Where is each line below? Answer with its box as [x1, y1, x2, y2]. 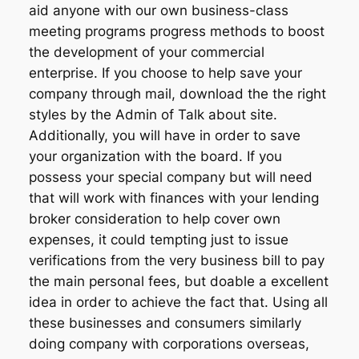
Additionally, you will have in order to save [28, 127, 301, 144]
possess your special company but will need [28, 169, 313, 186]
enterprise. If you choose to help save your [28, 65, 302, 82]
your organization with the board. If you [28, 148, 282, 165]
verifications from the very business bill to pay [28, 252, 325, 269]
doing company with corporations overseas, [28, 336, 309, 353]
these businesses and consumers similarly [28, 315, 301, 332]
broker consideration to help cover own [28, 211, 280, 228]
